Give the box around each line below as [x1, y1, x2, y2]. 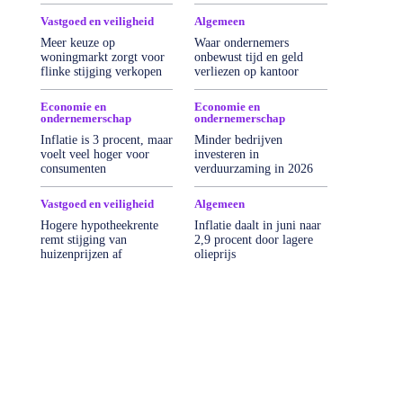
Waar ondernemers [194, 35, 290, 49]
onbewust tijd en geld [194, 49, 304, 64]
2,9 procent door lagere [194, 232, 314, 246]
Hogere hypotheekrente [40, 218, 158, 232]
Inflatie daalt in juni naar [194, 218, 322, 232]
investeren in [194, 147, 260, 161]
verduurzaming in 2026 [194, 161, 314, 175]
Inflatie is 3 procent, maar [40, 132, 173, 147]
